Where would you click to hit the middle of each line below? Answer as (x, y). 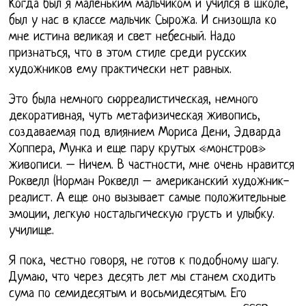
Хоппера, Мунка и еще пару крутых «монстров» (138, 150)
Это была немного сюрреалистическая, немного (134, 100)
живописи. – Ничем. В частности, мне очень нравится (152, 166)
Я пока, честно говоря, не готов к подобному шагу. (144, 262)
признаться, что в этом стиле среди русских (128, 54)
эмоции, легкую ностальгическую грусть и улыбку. (142, 215)
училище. (32, 232)
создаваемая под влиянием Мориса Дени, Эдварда (145, 133)
